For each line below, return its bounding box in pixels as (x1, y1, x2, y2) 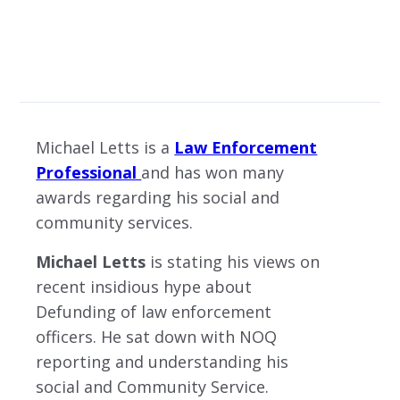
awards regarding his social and (36, 187, 280, 208)
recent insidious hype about (36, 276, 253, 297)
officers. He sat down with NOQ (36, 326, 278, 347)
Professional (36, 162, 142, 183)
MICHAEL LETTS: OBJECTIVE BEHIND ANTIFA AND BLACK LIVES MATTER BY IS (20, 60, 362, 69)
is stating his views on (150, 251, 321, 272)
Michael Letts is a (36, 137, 175, 158)
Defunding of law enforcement (36, 301, 272, 322)
